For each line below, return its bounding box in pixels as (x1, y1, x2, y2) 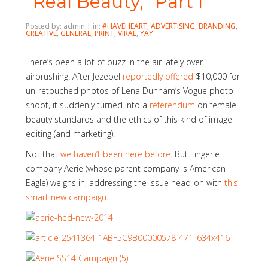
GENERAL (60, 28, 91, 38)
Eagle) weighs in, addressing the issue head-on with (25, 177, 224, 188)
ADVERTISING (150, 21, 195, 31)
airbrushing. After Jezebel (25, 71, 123, 82)
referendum (149, 99, 195, 111)
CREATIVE (25, 28, 57, 38)
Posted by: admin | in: (25, 21, 102, 31)
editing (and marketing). (25, 128, 115, 139)
